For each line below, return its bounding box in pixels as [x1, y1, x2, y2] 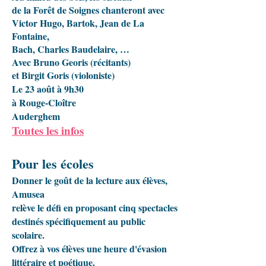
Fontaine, [12, 29, 49, 43]
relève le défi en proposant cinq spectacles [12, 201, 178, 214]
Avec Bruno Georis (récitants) [12, 55, 131, 69]
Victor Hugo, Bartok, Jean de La [12, 16, 144, 30]
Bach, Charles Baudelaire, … [12, 42, 129, 56]
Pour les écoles [12, 154, 94, 173]
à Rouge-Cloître [12, 96, 76, 109]
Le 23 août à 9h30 [12, 82, 84, 96]
